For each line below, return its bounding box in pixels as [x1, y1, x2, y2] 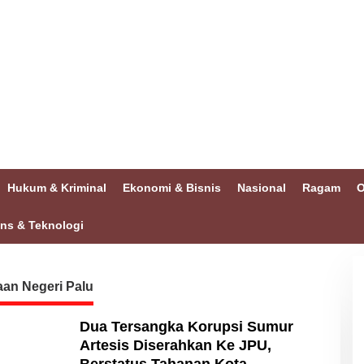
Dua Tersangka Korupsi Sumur [79, 318, 293, 335]
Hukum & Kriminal [7, 181, 106, 194]
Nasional [237, 181, 286, 194]
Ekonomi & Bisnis [123, 181, 221, 194]
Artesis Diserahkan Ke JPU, [79, 337, 271, 353]
